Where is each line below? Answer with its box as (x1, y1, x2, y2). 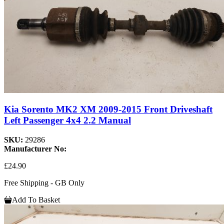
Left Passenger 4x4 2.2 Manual (4, 115, 131, 126)
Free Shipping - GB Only (4, 178, 84, 187)
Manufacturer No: (4, 144, 66, 153)
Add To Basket (12, 195, 60, 204)
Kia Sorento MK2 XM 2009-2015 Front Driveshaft (4, 104, 212, 115)
